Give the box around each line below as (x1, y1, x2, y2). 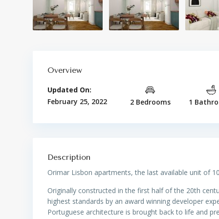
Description (47, 153, 90, 162)
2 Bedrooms (130, 97, 171, 107)
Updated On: (47, 85, 91, 94)
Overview (47, 66, 82, 75)
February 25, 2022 (47, 97, 107, 106)
